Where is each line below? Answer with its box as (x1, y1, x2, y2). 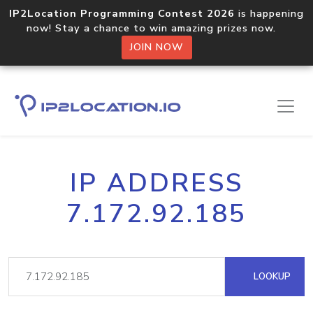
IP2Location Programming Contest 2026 (9, 6, 235, 20)
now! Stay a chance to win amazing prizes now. (27, 21, 286, 35)
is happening (235, 6, 304, 20)
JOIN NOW (129, 41, 184, 54)
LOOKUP (251, 270, 291, 283)
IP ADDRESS (70, 166, 243, 201)
